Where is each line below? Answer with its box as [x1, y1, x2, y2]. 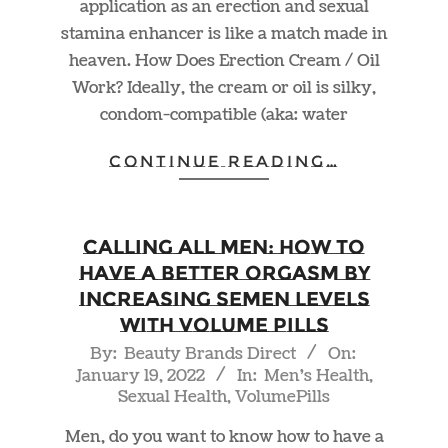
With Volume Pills [119, 312, 329, 337]
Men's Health [264, 364, 369, 387]
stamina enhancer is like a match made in [60, 23, 388, 46]
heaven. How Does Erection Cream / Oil [68, 50, 380, 73]
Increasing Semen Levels [78, 286, 370, 311]
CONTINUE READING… [108, 152, 340, 172]
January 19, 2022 [75, 364, 205, 387]
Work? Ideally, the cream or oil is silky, [72, 77, 376, 100]
